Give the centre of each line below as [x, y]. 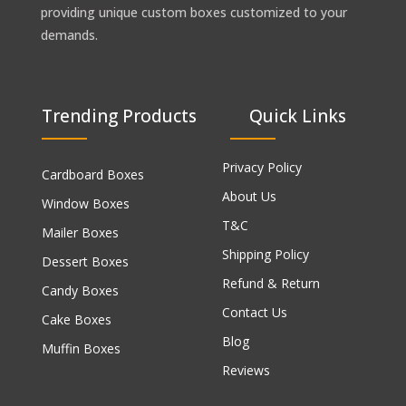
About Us [249, 197]
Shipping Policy [266, 255]
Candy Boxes [80, 291]
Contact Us [255, 313]
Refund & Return [271, 284]
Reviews [246, 371]
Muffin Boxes [81, 349]
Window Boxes [86, 204]
